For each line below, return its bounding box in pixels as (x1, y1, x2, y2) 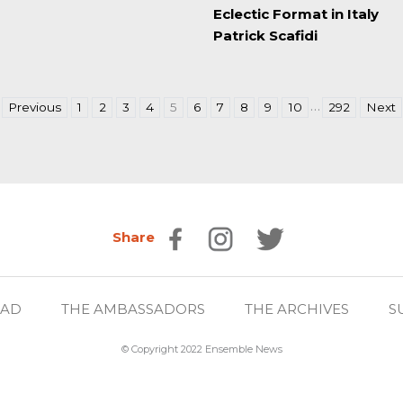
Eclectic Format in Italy (212, 4, 379, 22)
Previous (8, 99, 62, 114)
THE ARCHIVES (245, 300, 349, 318)
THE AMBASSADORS (61, 300, 205, 318)
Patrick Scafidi (212, 26, 318, 44)
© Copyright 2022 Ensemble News (121, 343, 282, 356)
